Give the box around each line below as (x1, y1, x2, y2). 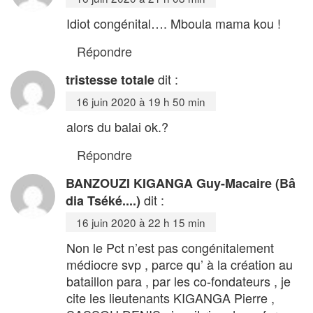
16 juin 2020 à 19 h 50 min (76, 93, 205, 109)
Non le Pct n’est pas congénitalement (66, 238, 274, 256)
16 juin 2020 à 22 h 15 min (76, 214, 205, 230)
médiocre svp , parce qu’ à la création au (66, 254, 293, 273)
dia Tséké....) (66, 191, 140, 210)
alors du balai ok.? (66, 117, 168, 136)
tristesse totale (66, 70, 154, 89)
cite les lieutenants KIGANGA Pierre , (66, 288, 275, 307)
